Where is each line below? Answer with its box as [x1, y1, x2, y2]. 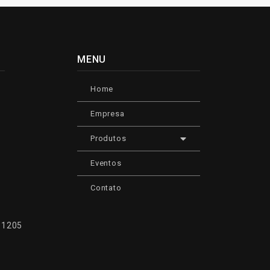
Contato [90, 183, 122, 192]
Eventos [90, 159, 122, 168]
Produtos [90, 134, 127, 143]
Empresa [90, 109, 125, 118]
